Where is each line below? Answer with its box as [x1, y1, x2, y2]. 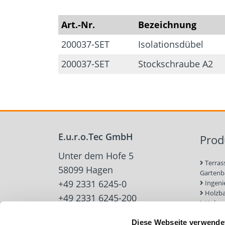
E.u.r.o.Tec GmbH [58, 130, 133, 143]
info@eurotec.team [58, 206, 139, 218]
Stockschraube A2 [138, 57, 213, 70]
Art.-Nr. [61, 18, 95, 31]
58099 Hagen [58, 164, 113, 176]
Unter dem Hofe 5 [58, 150, 134, 162]
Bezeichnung [138, 18, 196, 31]
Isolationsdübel [138, 38, 203, 50]
